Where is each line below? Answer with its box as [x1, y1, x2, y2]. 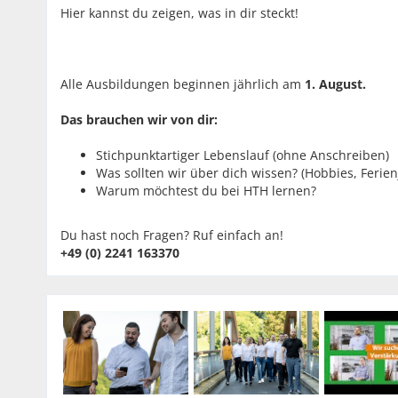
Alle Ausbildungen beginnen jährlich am [60, 76, 305, 92]
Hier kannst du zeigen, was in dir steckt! [60, 4, 298, 21]
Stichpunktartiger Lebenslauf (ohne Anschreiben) [96, 147, 389, 163]
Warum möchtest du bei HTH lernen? [96, 182, 316, 199]
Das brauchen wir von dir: [60, 111, 218, 128]
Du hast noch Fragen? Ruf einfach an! [60, 227, 283, 243]
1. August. [305, 76, 366, 92]
